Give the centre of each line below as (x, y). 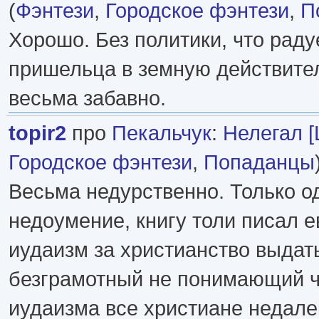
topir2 (37, 132)
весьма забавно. (87, 98)
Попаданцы (259, 162)
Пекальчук (162, 132)
